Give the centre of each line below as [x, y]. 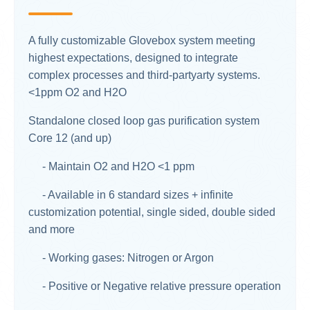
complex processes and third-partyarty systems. [144, 75]
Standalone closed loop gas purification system [144, 120]
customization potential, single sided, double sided [152, 212]
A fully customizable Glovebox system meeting [142, 40]
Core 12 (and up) [70, 138]
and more [52, 229]
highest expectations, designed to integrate [133, 57]
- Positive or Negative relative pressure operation [155, 286]
